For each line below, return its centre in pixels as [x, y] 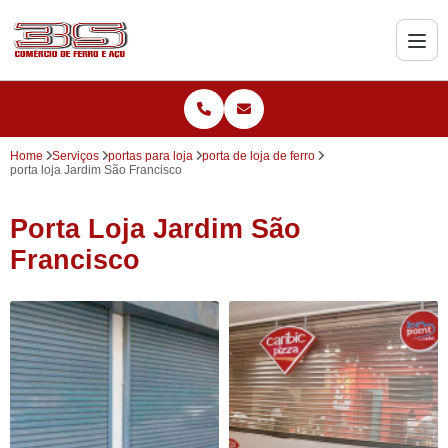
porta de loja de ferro [258, 156]
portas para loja [150, 156]
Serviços [75, 156]
